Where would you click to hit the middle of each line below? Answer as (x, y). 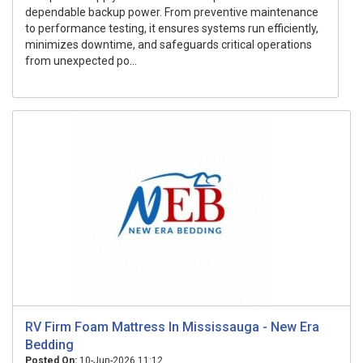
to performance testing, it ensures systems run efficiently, (172, 28)
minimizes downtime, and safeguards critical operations (169, 45)
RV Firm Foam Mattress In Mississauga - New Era (172, 327)
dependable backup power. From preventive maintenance (172, 12)
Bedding (49, 345)
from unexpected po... (81, 61)
